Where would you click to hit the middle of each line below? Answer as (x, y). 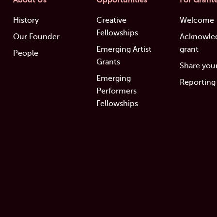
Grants (108, 62)
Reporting (198, 83)
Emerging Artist (124, 50)
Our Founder (36, 37)
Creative (111, 21)
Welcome (197, 21)
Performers (116, 91)
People (25, 54)
